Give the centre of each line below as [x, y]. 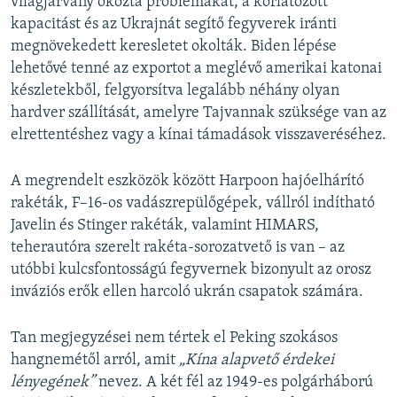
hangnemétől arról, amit [95, 360]
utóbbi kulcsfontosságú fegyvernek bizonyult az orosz [191, 269]
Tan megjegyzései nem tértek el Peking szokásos [174, 338]
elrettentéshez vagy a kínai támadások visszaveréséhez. [198, 135]
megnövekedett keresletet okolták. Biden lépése [174, 46]
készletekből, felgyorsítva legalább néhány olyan [175, 90]
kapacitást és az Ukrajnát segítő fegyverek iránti [174, 24]
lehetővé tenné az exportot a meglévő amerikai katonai [196, 68]
